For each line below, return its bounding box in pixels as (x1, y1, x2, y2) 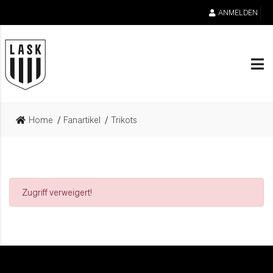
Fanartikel (63, 113, 101, 125)
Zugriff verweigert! (22, 186, 92, 197)
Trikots (111, 113, 138, 125)
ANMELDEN (218, 8, 258, 17)
